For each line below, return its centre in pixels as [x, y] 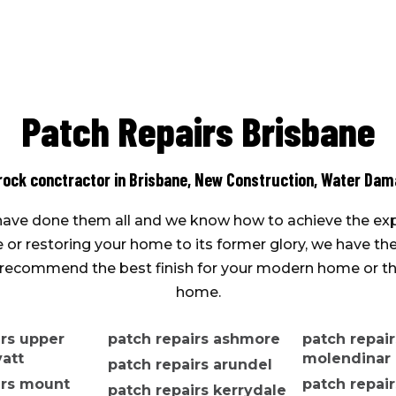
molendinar [346, 359]
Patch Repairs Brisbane [198, 131]
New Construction [254, 180]
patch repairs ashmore [194, 339]
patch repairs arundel [190, 365]
